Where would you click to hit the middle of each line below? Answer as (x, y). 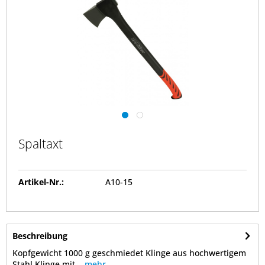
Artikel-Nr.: (41, 182)
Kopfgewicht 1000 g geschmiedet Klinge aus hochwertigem (129, 253)
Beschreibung (40, 236)
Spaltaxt (41, 144)
